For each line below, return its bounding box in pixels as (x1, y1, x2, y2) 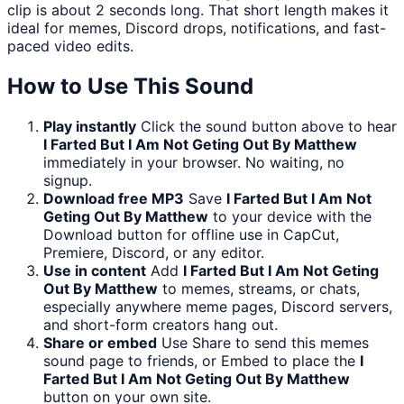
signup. (43, 171, 92, 190)
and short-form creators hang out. (43, 316, 278, 335)
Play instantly (43, 117, 136, 136)
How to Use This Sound (7, 73, 253, 100)
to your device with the (208, 207, 372, 226)
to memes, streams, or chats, (158, 280, 360, 298)
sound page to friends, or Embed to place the (43, 352, 360, 371)
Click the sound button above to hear (141, 117, 397, 136)
